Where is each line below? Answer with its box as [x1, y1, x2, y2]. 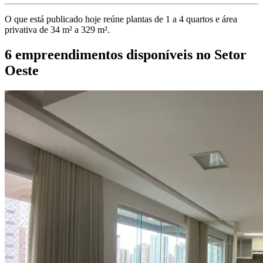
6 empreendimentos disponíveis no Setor [5, 46, 247, 62]
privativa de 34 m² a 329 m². [5, 24, 110, 35]
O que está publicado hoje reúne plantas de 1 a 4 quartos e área [5, 14, 237, 24]
